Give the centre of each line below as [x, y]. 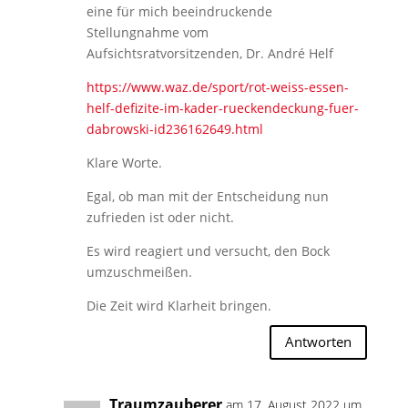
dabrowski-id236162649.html [174, 128]
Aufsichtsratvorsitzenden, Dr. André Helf [209, 53]
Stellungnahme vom [147, 32]
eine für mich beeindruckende [179, 11]
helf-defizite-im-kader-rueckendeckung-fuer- [222, 107]
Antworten [319, 342]
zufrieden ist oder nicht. [160, 217]
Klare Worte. [124, 162]
